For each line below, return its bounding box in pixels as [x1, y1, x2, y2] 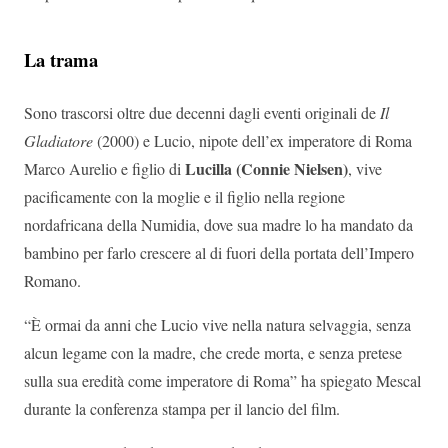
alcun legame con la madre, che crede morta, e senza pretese [24, 342, 402, 364]
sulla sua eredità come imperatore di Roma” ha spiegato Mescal [24, 370, 421, 392]
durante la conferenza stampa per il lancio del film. [24, 398, 340, 420]
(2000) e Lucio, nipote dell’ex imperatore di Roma [97, 130, 412, 152]
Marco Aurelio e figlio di [24, 158, 185, 180]
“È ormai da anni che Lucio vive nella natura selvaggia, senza [24, 314, 411, 336]
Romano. [24, 270, 81, 292]
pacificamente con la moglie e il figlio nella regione [24, 186, 345, 208]
